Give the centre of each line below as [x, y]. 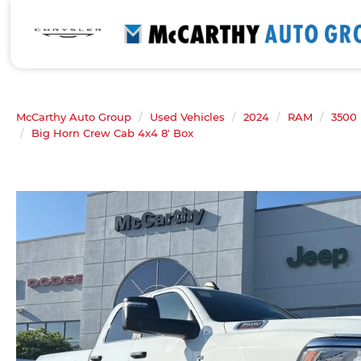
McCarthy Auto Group [74, 117]
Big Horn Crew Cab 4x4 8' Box [112, 133]
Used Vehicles [187, 117]
